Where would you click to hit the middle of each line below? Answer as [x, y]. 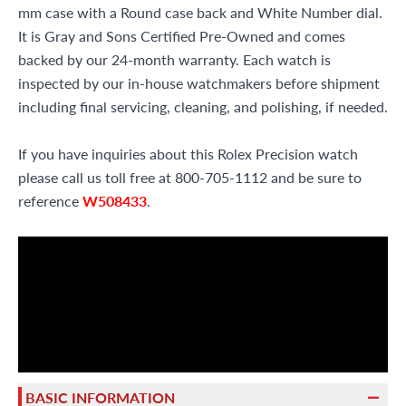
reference [50, 201]
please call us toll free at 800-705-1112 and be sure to [190, 177]
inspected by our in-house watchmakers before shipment [199, 83]
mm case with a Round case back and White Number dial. [200, 12]
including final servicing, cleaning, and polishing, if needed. [203, 106]
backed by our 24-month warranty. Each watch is [174, 59]
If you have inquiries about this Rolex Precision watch [188, 154]
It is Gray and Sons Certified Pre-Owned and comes [182, 36]
